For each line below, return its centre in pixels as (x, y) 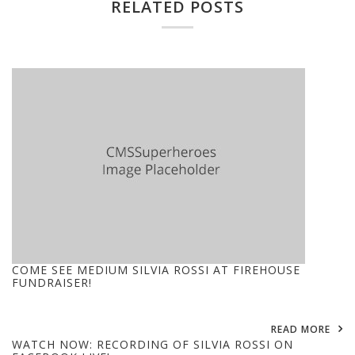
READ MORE (301, 330)
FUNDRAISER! (52, 282)
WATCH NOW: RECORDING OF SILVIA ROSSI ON (153, 344)
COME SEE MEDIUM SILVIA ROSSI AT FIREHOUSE (156, 270)
